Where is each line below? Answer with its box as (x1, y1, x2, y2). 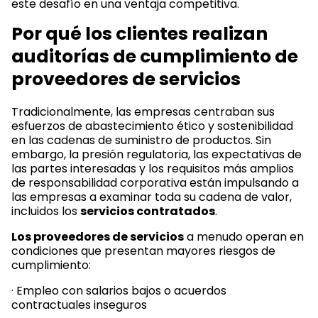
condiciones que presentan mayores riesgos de (11, 243, 275, 259)
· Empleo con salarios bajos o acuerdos (11, 283, 226, 299)
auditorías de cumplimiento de (11, 44, 298, 69)
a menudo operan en (184, 229, 304, 245)
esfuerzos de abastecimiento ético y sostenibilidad (11, 118, 293, 134)
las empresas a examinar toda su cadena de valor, (11, 189, 292, 205)
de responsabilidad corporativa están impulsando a (11, 175, 299, 191)
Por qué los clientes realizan (11, 21, 268, 46)
